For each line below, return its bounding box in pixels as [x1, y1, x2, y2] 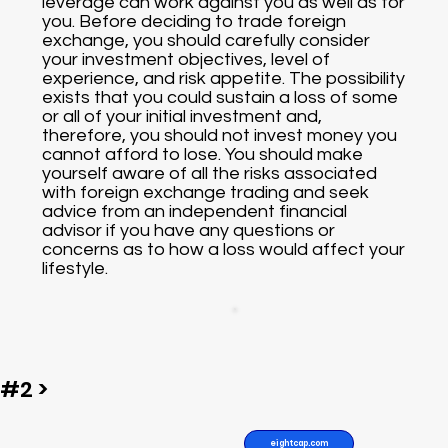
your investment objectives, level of [42, 49, 331, 69]
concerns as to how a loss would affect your [42, 239, 406, 259]
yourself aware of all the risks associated [42, 163, 378, 183]
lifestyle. [42, 258, 109, 278]
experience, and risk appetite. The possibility [42, 68, 406, 88]
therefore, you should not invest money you [42, 125, 398, 145]
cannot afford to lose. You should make [42, 144, 364, 164]
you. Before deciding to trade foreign [42, 11, 347, 31]
